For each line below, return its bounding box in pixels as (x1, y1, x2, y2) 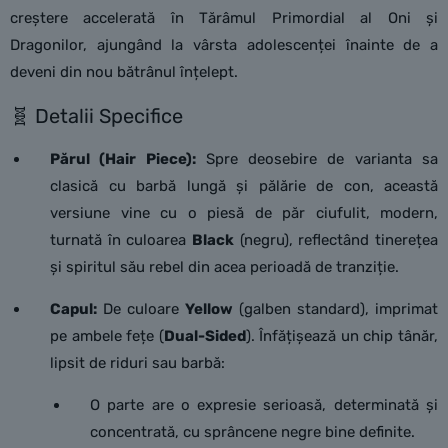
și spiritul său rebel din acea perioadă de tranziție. (50, 258, 399, 276)
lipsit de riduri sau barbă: (50, 354, 225, 372)
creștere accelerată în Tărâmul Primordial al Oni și (10, 9, 438, 27)
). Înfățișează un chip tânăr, (245, 327, 439, 345)
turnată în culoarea (50, 231, 192, 249)
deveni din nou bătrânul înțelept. (10, 63, 238, 81)
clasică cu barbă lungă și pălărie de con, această (50, 177, 438, 195)
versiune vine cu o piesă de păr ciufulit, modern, (50, 204, 438, 222)
